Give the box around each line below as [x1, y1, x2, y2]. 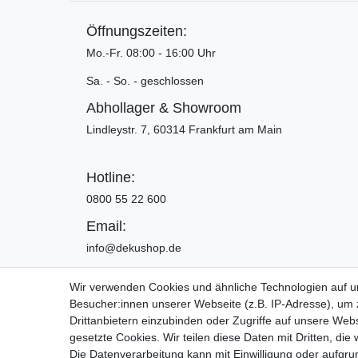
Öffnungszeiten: [86, 22, 187, 39]
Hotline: [86, 169, 135, 185]
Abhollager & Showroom [86, 99, 241, 116]
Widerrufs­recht [280, 308, 354, 321]
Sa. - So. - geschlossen [86, 74, 204, 87]
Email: [86, 217, 126, 234]
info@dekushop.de [86, 241, 181, 254]
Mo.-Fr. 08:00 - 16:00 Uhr [86, 46, 216, 59]
